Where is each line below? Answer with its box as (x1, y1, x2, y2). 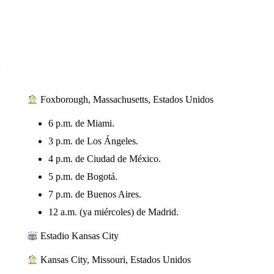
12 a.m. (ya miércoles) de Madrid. (48, 207, 179, 217)
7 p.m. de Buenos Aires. (48, 189, 141, 199)
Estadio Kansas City (38, 231, 119, 241)
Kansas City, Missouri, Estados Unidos (38, 254, 191, 265)
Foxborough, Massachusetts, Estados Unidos (38, 94, 214, 105)
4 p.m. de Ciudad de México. (48, 154, 161, 164)
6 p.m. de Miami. (48, 118, 114, 128)
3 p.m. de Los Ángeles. (48, 136, 138, 146)
